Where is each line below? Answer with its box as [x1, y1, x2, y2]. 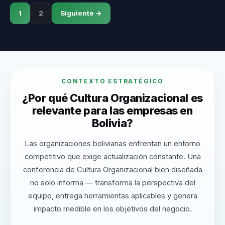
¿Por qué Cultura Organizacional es [22, 91, 203, 105]
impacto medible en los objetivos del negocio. [33, 204, 192, 214]
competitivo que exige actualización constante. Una [24, 152, 201, 162]
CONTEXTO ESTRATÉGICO [61, 77, 164, 85]
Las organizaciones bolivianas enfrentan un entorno [25, 139, 200, 149]
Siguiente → [60, 9, 102, 18]
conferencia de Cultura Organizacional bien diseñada [23, 165, 202, 175]
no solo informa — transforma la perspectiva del [30, 178, 195, 188]
